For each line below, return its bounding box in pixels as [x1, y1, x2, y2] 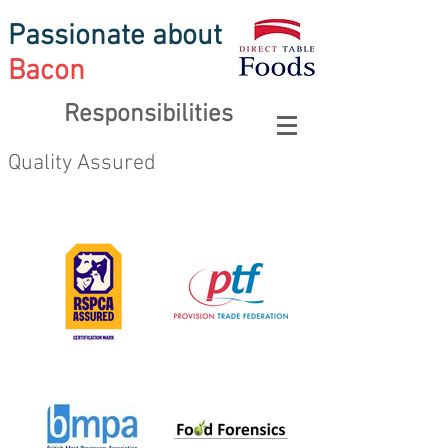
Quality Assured [8, 150, 156, 177]
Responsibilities [63, 100, 233, 130]
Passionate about [8, 19, 222, 54]
